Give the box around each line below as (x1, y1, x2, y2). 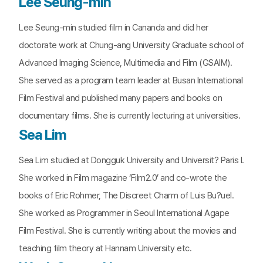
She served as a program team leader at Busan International (19, 75, 242, 86)
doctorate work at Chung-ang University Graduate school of (19, 40, 244, 50)
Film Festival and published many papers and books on (19, 93, 222, 103)
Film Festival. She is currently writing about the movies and (19, 225, 236, 236)
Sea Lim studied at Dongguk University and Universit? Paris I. (19, 155, 244, 166)
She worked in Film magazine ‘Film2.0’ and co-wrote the (19, 173, 227, 183)
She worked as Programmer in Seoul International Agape (19, 208, 230, 218)
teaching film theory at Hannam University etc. (19, 243, 191, 254)
